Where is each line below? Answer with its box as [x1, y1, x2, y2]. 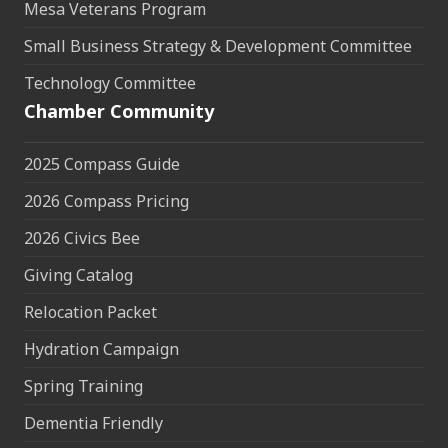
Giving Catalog [24, 264, 133, 287]
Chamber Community [24, 99, 214, 124]
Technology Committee [24, 72, 196, 95]
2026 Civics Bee [24, 227, 140, 250]
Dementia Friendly [24, 412, 163, 435]
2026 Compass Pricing [24, 190, 189, 213]
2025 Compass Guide [24, 153, 180, 176]
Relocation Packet [24, 301, 157, 324]
